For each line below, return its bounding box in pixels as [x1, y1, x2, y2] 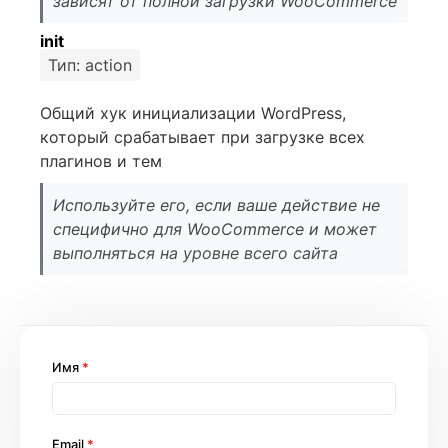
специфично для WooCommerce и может [53, 219, 377, 239]
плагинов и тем [40, 151, 162, 171]
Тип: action [48, 55, 132, 75]
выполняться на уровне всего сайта [53, 243, 338, 263]
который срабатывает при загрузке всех [40, 127, 365, 147]
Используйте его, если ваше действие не [53, 195, 380, 215]
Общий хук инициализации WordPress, [40, 103, 346, 123]
